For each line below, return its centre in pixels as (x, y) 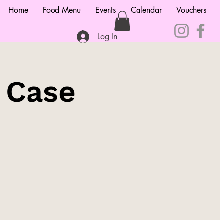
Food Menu (62, 10)
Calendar (146, 10)
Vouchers (191, 10)
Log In (108, 37)
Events (106, 10)
